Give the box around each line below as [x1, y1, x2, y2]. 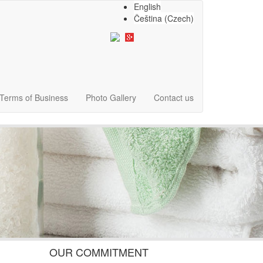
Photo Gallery [86, 92, 136, 103]
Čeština [134, 12, 162, 24]
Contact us [154, 92, 194, 103]
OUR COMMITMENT [49, 244, 149, 259]
